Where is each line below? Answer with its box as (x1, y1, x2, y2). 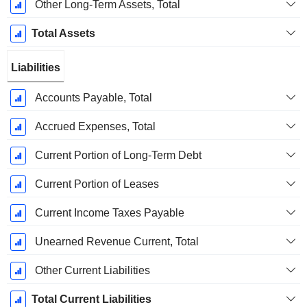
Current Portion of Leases (34, 178, 159, 191)
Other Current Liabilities (34, 265, 150, 277)
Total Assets (31, 27, 95, 40)
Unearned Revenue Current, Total (34, 236, 199, 248)
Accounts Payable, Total (34, 92, 152, 104)
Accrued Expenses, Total (34, 121, 156, 133)
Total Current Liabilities (31, 293, 151, 306)
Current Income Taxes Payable (34, 207, 184, 219)
